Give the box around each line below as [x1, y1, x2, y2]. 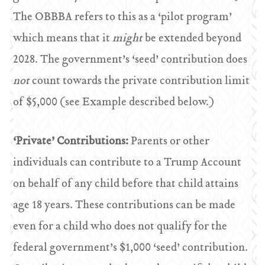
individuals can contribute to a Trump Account [13, 154, 242, 172]
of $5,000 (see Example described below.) [13, 93, 215, 112]
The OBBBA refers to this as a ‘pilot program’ [13, 8, 232, 27]
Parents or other [131, 132, 210, 151]
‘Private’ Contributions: [13, 132, 131, 151]
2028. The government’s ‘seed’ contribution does [13, 51, 248, 69]
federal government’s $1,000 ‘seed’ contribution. [13, 239, 248, 257]
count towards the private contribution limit [30, 72, 250, 91]
